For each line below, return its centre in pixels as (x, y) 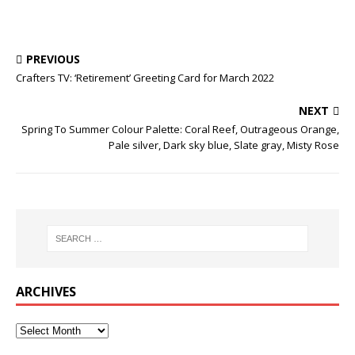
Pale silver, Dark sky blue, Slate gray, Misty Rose (224, 145)
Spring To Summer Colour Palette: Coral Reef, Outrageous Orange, (180, 129)
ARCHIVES (46, 292)
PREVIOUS (53, 59)
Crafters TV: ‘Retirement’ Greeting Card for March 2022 (145, 77)
